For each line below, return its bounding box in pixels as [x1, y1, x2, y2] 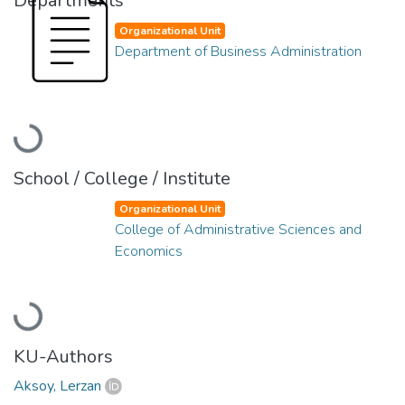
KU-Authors [14, 344, 113, 369]
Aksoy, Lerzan [14, 375, 101, 396]
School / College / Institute [14, 165, 231, 191]
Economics [115, 240, 183, 261]
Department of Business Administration [115, 41, 362, 61]
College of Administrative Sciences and [115, 219, 362, 240]
